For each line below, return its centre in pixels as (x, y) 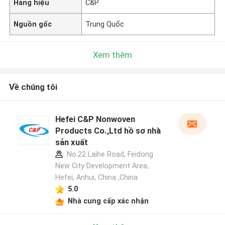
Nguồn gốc (33, 24)
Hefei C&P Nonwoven (95, 119)
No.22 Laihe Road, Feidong (109, 154)
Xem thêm (113, 54)
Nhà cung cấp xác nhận (108, 201)
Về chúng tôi (33, 87)
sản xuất (71, 142)
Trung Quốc (105, 24)
